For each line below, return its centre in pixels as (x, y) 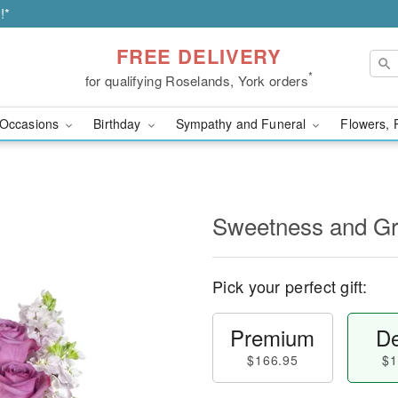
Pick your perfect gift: (290, 286)
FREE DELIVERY (199, 56)
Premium (273, 337)
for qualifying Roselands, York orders (196, 80)
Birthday (119, 123)
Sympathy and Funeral (243, 123)
